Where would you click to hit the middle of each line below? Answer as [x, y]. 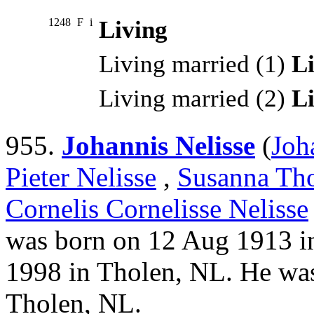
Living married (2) [195, 99]
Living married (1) [195, 64]
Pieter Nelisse [81, 177]
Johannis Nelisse [158, 146]
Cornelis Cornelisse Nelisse [157, 209]
